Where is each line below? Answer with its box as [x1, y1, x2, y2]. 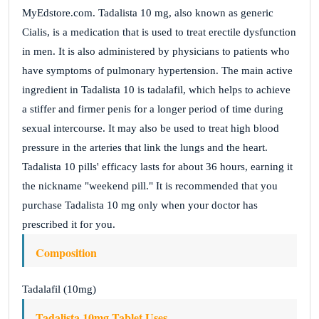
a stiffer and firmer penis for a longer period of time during [22, 103, 283, 115]
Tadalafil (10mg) [22, 283, 96, 295]
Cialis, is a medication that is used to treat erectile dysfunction [22, 26, 296, 38]
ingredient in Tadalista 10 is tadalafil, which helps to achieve [22, 84, 291, 95]
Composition [36, 244, 97, 261]
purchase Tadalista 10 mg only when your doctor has [22, 199, 258, 211]
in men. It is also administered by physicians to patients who [22, 46, 290, 57]
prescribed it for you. [22, 219, 115, 230]
